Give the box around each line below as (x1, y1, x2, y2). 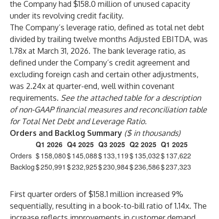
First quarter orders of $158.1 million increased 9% (10, 189, 183, 199)
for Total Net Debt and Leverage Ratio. (10, 116, 147, 126)
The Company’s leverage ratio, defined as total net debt (10, 22, 204, 32)
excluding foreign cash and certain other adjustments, (10, 69, 198, 79)
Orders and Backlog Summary (10, 128, 124, 138)
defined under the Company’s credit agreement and (10, 58, 190, 67)
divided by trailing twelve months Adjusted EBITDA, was (10, 34, 208, 44)
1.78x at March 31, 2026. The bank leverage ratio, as (10, 46, 186, 56)
